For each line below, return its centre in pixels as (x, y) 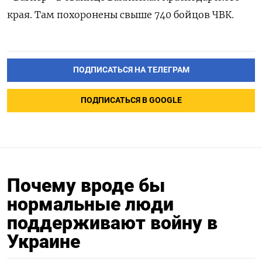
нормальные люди (90, 204)
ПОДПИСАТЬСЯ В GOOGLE (131, 101)
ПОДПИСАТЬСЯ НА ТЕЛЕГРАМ (131, 70)
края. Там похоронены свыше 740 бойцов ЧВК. (120, 15)
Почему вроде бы (86, 185)
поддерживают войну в (112, 223)
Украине (44, 241)
